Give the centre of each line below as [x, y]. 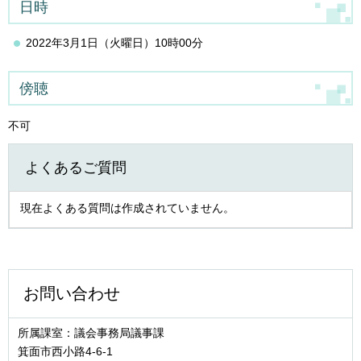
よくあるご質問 [76, 168]
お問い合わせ [72, 293]
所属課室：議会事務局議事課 [97, 332]
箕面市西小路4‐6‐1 [65, 351]
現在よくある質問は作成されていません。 [127, 208]
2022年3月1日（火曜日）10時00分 [114, 42]
